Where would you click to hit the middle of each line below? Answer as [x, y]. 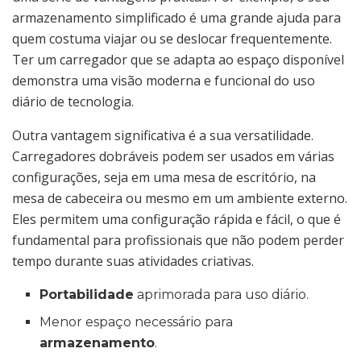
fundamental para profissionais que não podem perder [178, 240]
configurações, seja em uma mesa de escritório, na [164, 177]
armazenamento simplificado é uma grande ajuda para [176, 18]
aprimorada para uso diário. [222, 295]
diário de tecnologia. [73, 102]
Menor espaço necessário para [137, 322]
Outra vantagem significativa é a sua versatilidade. [163, 135]
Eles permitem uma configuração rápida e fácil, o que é [176, 219]
